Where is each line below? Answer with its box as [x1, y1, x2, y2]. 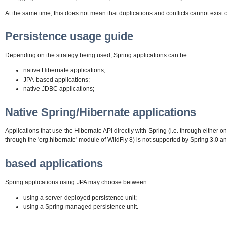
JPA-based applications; [23, 75, 90, 83]
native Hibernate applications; [23, 66, 105, 74]
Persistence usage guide [5, 30, 133, 43]
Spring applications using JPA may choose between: [5, 178, 148, 186]
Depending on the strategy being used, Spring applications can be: [5, 51, 188, 59]
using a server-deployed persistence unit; [23, 194, 137, 201]
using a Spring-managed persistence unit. [23, 203, 138, 210]
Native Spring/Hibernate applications [5, 105, 196, 119]
